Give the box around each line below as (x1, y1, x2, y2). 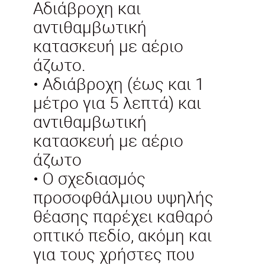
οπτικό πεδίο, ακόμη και (33, 223, 212, 246)
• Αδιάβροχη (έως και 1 (33, 72, 205, 95)
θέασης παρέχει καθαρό (33, 204, 213, 227)
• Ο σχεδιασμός (33, 166, 146, 189)
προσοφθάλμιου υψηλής (33, 185, 214, 208)
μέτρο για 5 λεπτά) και (33, 91, 201, 114)
